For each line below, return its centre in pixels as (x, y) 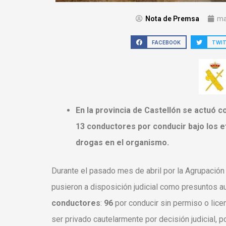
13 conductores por (114, 127)
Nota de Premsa (172, 19)
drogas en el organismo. (122, 143)
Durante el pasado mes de (99, 171)
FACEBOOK (166, 42)
